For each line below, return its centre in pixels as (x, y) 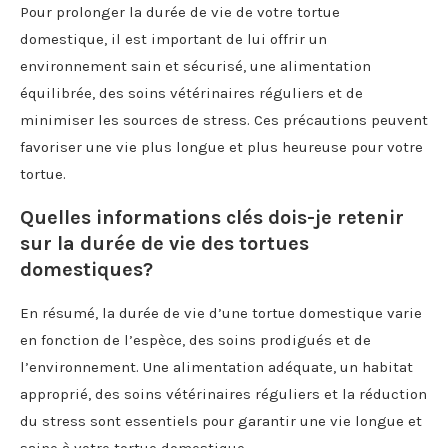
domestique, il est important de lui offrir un (173, 38)
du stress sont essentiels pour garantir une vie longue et (221, 420)
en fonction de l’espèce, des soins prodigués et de (195, 339)
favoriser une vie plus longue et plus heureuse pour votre (221, 146)
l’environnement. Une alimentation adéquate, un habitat (216, 366)
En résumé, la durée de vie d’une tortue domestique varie (221, 312)
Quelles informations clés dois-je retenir (212, 217)
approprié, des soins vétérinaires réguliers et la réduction (223, 393)
